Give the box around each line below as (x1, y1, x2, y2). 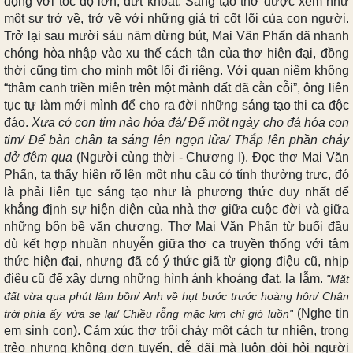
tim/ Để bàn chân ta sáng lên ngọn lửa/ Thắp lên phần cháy (4, 132, 349, 147)
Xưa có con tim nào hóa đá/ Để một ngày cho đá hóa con (32, 115, 350, 129)
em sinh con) (4, 323, 77, 337)
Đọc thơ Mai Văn (252, 150, 350, 164)
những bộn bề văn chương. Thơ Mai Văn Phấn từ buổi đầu (4, 219, 349, 233)
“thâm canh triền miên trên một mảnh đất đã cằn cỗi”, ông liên (4, 80, 349, 95)
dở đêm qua (4, 150, 76, 164)
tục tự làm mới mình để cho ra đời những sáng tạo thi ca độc (4, 98, 349, 112)
